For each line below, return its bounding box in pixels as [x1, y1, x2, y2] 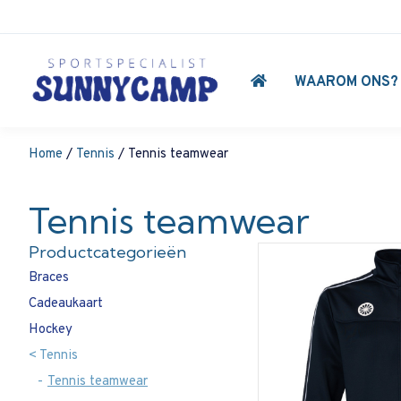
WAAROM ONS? [294, 73, 399, 92]
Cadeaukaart [29, 294, 103, 312]
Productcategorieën [29, 241, 186, 262]
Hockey [29, 320, 73, 338]
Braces [29, 269, 69, 286]
